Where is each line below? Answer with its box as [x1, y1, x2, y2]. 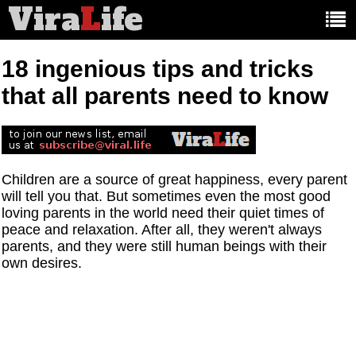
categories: [183, 29, 236, 42]
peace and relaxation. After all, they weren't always [2, 222, 323, 238]
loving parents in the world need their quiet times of [2, 205, 325, 222]
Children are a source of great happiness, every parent [2, 172, 348, 188]
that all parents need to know [2, 83, 329, 110]
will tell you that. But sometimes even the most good [2, 188, 331, 205]
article [183, 14, 213, 28]
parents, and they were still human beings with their [2, 238, 327, 255]
